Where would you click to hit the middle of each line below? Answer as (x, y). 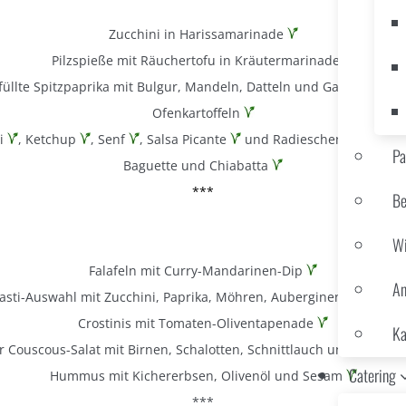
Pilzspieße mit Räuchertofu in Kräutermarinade (198, 60)
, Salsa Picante (185, 139)
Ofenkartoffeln (198, 112)
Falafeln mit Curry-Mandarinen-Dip (198, 270)
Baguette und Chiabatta (198, 165)
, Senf (110, 139)
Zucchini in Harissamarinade (198, 34)
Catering (372, 375)
